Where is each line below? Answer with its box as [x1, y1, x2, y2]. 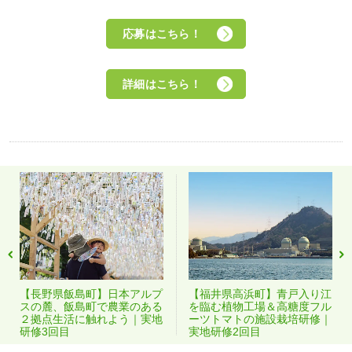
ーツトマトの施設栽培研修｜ [188, 313, 332, 326]
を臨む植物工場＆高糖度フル [188, 300, 332, 313]
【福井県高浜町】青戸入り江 [188, 288, 332, 301]
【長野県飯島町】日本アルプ [20, 288, 163, 301]
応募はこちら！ [123, 27, 201, 40]
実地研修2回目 [188, 325, 261, 339]
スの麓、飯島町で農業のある [20, 300, 163, 313]
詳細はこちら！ [123, 77, 201, 90]
